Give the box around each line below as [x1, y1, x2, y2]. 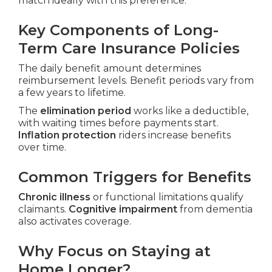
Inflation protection [18, 129, 116, 141]
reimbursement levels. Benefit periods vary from [18, 75, 254, 87]
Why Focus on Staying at [18, 242, 211, 260]
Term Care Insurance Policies [18, 39, 240, 58]
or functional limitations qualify [90, 191, 243, 203]
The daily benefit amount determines [18, 63, 201, 75]
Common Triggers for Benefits [18, 168, 251, 186]
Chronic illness [18, 191, 90, 203]
